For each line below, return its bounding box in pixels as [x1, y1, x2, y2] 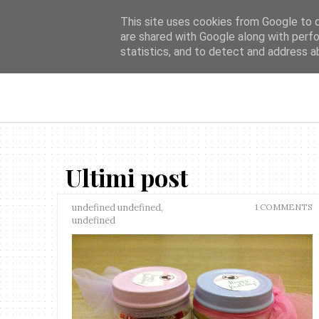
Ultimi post [66, 161, 188, 194]
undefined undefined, [72, 202, 164, 214]
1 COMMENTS [254, 202, 313, 212]
